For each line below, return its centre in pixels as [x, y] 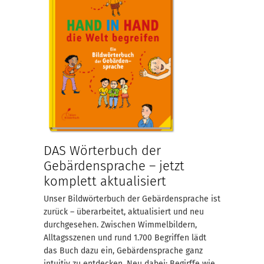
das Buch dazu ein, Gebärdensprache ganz [123, 251]
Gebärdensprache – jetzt [114, 166]
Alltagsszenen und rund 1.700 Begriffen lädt [125, 238]
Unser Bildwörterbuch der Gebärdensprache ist [132, 199]
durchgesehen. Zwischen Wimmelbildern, [120, 225]
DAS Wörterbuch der [102, 151]
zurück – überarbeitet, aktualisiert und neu [124, 212]
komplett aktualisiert [105, 181]
